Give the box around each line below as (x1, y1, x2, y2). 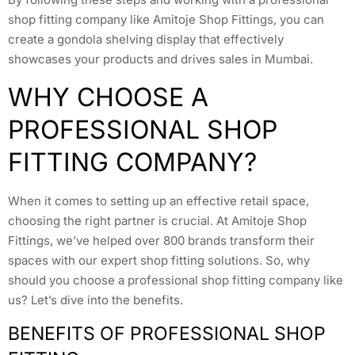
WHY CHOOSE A (8, 81, 208, 113)
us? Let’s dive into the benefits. (8, 292, 183, 307)
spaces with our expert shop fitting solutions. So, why (8, 252, 310, 268)
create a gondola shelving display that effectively (8, 32, 284, 48)
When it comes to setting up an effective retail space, (8, 193, 309, 208)
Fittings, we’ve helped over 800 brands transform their (8, 232, 315, 248)
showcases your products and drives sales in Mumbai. (8, 52, 313, 67)
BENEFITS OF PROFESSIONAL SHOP (8, 323, 326, 345)
